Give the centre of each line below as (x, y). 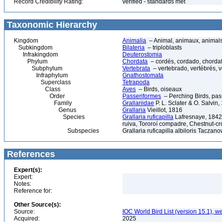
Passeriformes (142, 96)
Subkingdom (33, 48)
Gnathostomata (143, 75)
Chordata (135, 61)
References (30, 154)
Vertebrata (136, 68)
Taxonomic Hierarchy (51, 25)
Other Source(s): (37, 205)
